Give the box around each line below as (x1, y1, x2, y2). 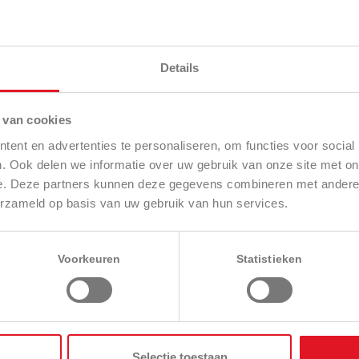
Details (159, 60, 200, 75)
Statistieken (236, 252, 303, 265)
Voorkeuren (57, 252, 121, 265)
